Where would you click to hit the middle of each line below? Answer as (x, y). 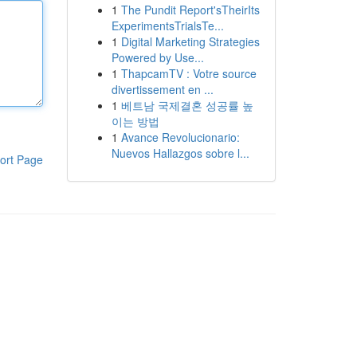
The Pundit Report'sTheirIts (190, 10)
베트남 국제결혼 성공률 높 (187, 105)
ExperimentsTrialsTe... (167, 25)
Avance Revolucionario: (180, 137)
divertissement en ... (162, 89)
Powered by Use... (157, 57)
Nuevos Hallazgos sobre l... (180, 153)
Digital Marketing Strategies (190, 41)
